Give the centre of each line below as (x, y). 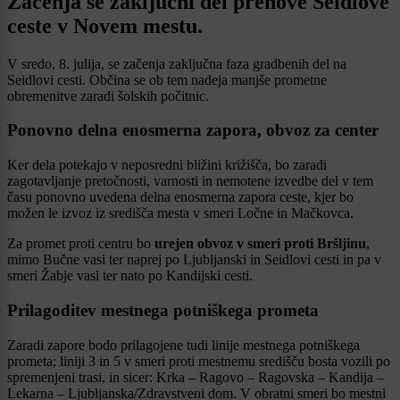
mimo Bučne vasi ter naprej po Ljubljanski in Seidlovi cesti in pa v (194, 260)
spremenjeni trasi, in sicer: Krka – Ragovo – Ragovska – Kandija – (196, 377)
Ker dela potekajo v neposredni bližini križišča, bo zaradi (167, 165)
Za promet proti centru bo (81, 244)
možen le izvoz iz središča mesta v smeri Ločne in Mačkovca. (180, 213)
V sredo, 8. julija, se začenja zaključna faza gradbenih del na (177, 63)
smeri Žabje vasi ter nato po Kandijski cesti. (130, 276)
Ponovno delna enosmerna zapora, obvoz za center (193, 130)
